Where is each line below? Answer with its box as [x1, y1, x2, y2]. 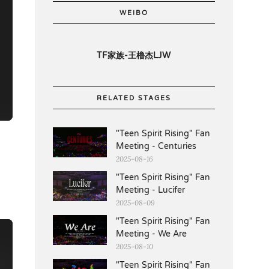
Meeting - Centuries [115, 141, 196, 151]
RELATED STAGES [96, 94, 171, 102]
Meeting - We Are [115, 228, 187, 239]
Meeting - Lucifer [115, 184, 185, 195]
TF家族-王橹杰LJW [97, 50, 171, 61]
